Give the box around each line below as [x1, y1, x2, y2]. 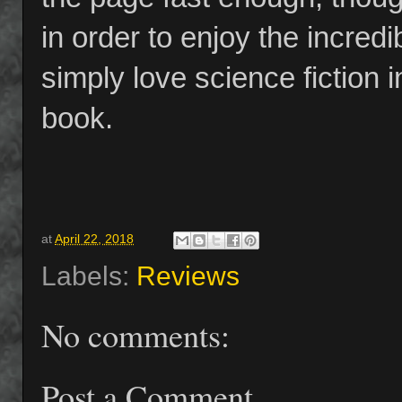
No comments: [41, 312, 230, 356]
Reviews [136, 260, 240, 291]
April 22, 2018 [55, 232, 134, 246]
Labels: [41, 260, 136, 291]
